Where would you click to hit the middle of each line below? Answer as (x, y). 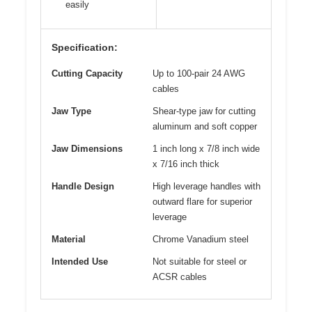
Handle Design (83, 187)
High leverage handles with (206, 187)
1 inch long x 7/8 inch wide (206, 149)
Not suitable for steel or (200, 262)
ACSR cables (180, 277)
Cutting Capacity (87, 74)
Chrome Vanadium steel (201, 240)
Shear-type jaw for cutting (204, 111)
